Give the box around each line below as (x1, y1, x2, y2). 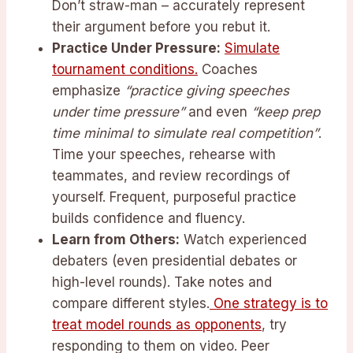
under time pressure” (52, 104, 184, 121)
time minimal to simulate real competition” (52, 125, 318, 142)
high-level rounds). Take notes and (52, 274, 272, 291)
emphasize (52, 83, 124, 99)
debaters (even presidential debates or (52, 253, 297, 269)
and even (184, 104, 251, 121)
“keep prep (251, 104, 320, 121)
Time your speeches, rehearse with (52, 147, 276, 163)
